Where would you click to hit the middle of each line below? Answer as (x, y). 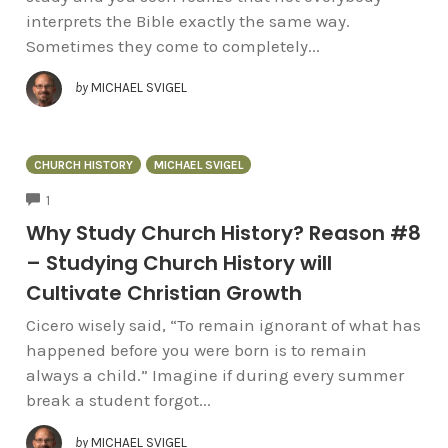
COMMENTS (85, 198)
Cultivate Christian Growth (163, 293)
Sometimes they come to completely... (172, 45)
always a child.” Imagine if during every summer (214, 375)
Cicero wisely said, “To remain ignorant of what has (223, 325)
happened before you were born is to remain (196, 350)
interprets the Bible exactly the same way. (187, 20)
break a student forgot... (118, 400)
